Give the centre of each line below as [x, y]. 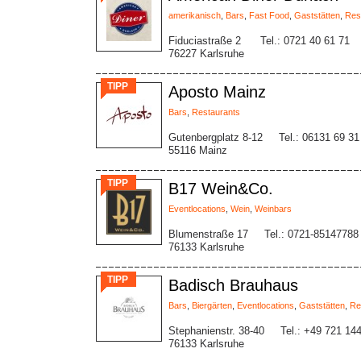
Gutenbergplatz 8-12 [216, 137]
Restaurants [216, 112]
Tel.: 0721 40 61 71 [305, 41]
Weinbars [273, 209]
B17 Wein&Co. [221, 189]
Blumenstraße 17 [208, 234]
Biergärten [212, 305]
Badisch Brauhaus [233, 285]
